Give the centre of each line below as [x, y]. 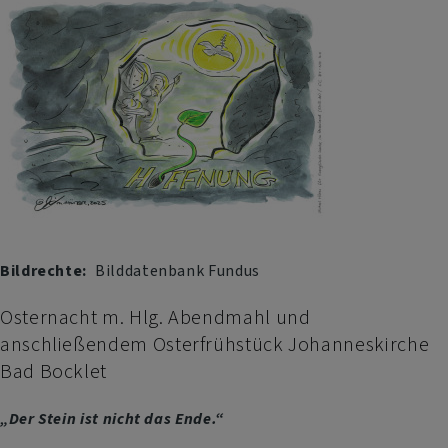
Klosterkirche [141, 21]
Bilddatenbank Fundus [177, 270]
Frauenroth [132, 48]
